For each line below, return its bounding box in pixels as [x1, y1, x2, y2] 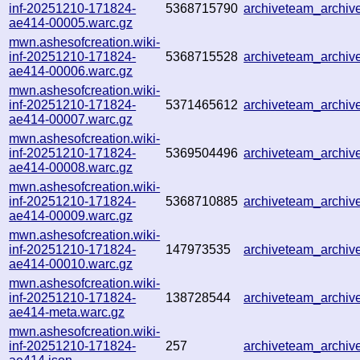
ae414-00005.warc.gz [9, 15, 133, 30]
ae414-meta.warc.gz [9, 305, 125, 319]
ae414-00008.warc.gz [9, 160, 133, 174]
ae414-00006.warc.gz [9, 63, 133, 78]
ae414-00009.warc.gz [9, 208, 133, 223]
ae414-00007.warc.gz [9, 112, 133, 126]
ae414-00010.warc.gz [9, 256, 133, 271]
